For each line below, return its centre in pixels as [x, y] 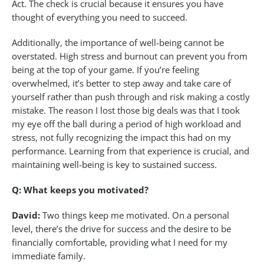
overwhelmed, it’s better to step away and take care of [121, 83]
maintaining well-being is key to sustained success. [114, 165]
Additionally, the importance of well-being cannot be [118, 43]
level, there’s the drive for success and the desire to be [121, 229]
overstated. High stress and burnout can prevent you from [130, 56]
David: [26, 215]
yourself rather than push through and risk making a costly [131, 97]
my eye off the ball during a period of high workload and [126, 124]
